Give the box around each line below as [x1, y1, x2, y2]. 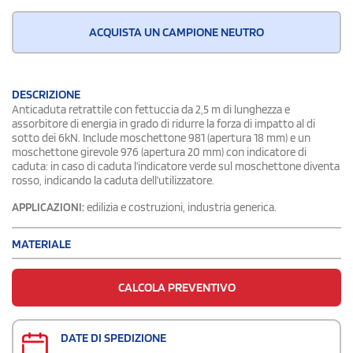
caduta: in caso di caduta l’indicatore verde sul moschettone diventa [12, 158, 340, 173]
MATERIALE [12, 236, 71, 251]
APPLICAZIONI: [12, 199, 84, 214]
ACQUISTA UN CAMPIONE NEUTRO [89, 24, 264, 39]
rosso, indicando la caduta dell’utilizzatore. [12, 173, 214, 188]
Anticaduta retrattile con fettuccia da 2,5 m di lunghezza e [12, 102, 290, 117]
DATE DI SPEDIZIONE [61, 329, 166, 345]
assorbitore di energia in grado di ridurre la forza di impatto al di [12, 116, 315, 131]
